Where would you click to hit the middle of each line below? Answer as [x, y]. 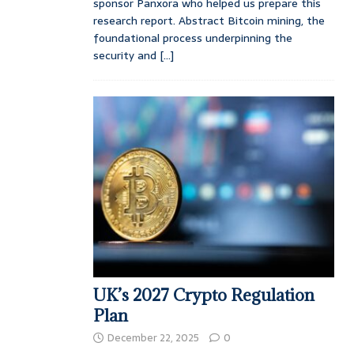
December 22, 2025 [153, 338]
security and [126, 55]
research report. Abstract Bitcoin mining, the [209, 20]
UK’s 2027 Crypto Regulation [203, 296]
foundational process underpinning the [192, 38]
